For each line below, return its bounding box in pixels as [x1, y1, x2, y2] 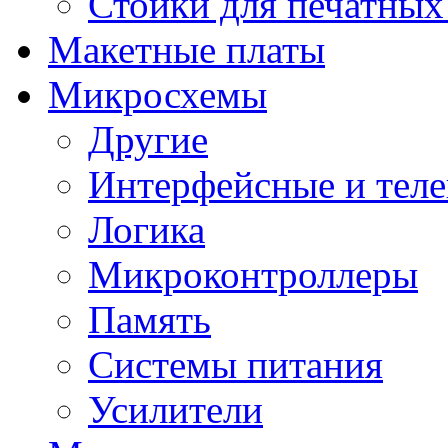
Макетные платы [48, 27, 325, 71]
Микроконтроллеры [88, 252, 418, 296]
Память [88, 297, 211, 341]
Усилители [88, 387, 263, 431]
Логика [88, 207, 205, 251]
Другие [88, 117, 208, 161]
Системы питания [88, 342, 383, 386]
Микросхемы [48, 72, 267, 116]
